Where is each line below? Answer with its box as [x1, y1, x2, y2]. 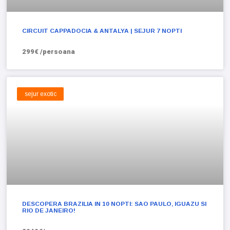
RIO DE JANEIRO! [22, 207, 76, 215]
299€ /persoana [22, 47, 75, 55]
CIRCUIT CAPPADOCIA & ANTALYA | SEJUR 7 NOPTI [22, 27, 182, 34]
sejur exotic [24, 90, 56, 98]
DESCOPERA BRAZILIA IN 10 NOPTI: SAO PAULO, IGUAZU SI [22, 200, 207, 208]
